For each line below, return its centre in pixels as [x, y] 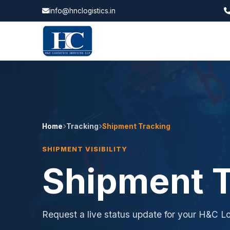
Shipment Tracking [136, 126]
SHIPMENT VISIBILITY [85, 149]
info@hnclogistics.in [82, 11]
